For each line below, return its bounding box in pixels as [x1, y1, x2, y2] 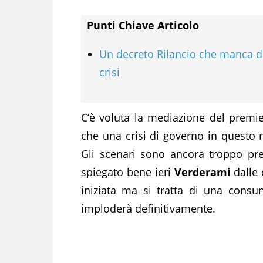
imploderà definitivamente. [81, 201, 215, 215]
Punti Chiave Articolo [87, 18, 199, 32]
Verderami [174, 164, 231, 179]
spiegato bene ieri [81, 164, 174, 179]
